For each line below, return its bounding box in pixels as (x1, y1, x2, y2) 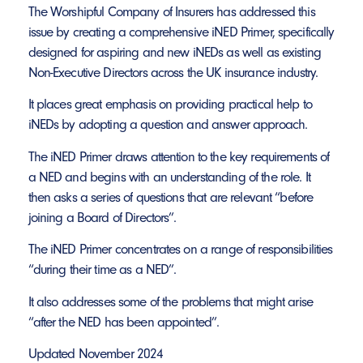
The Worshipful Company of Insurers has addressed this (28, 3, 315, 20)
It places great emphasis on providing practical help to (28, 96, 313, 113)
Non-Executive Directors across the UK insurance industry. (28, 64, 318, 81)
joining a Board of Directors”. (28, 208, 177, 225)
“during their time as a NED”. (28, 261, 177, 278)
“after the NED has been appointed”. (28, 313, 220, 330)
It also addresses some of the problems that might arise (28, 293, 314, 310)
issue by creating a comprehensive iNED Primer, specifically (28, 23, 335, 41)
